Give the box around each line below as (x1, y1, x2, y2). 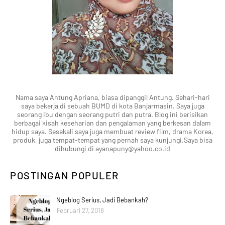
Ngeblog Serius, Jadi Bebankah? (56, 196, 148, 204)
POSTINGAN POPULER (10, 169, 119, 182)
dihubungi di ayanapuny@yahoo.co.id (55, 144, 170, 153)
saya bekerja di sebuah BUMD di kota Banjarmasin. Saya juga (21, 101, 204, 110)
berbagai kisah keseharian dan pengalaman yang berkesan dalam (14, 119, 211, 128)
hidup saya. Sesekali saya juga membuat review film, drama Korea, (12, 127, 213, 136)
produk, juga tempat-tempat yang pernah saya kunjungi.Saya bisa (13, 136, 212, 145)
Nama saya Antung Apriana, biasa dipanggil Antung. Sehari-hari (15, 93, 210, 102)
